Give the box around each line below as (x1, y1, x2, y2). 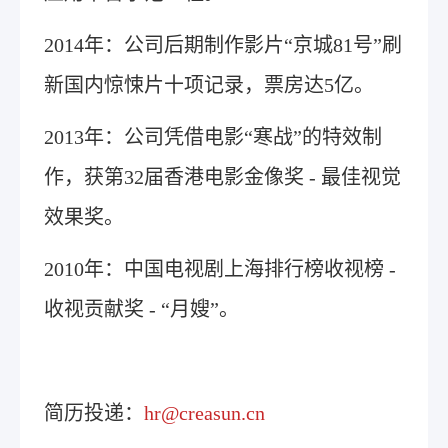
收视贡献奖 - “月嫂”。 (44, 298, 239, 320)
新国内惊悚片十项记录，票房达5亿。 (44, 74, 374, 96)
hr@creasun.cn (144, 402, 265, 424)
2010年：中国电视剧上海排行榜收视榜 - (44, 258, 396, 280)
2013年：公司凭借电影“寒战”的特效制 (44, 126, 382, 148)
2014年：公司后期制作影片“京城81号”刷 (44, 34, 402, 56)
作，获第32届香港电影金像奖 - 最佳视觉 (44, 166, 401, 188)
